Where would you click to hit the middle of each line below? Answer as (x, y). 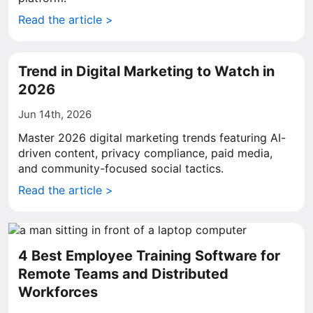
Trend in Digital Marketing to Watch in (146, 71)
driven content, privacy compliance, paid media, (145, 153)
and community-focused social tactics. (121, 168)
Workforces (58, 292)
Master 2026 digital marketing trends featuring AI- (152, 138)
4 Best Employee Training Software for (149, 256)
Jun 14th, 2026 (55, 114)
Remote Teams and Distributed (123, 274)
